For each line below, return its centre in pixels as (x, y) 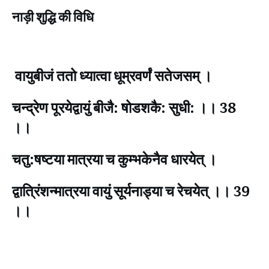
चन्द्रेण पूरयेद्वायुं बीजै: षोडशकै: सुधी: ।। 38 (124, 107)
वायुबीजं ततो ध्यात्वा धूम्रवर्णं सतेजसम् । (113, 75)
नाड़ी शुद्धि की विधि (53, 16)
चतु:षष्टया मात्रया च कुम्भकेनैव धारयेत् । (114, 159)
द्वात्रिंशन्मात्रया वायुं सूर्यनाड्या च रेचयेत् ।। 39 (131, 190)
